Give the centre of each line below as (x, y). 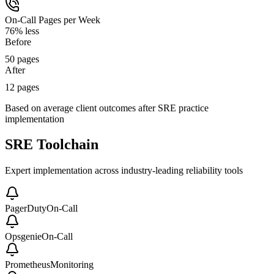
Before (18, 42)
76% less (22, 31)
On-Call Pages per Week (53, 20)
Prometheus (28, 265)
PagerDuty (26, 209)
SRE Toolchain (52, 145)
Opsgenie (23, 237)
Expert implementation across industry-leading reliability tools (124, 171)
